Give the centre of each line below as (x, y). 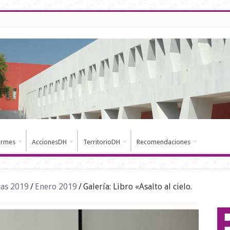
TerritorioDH (101, 142)
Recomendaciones (163, 142)
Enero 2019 (56, 187)
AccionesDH (49, 142)
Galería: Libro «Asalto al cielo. (137, 187)
